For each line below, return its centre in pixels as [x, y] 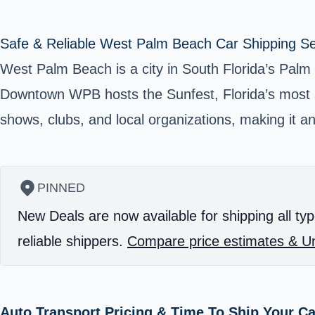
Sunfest [191, 94]
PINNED [61, 187]
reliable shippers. [72, 241]
